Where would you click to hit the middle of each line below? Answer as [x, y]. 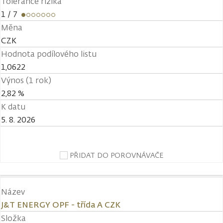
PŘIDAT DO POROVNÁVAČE [116, 155]
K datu [13, 107]
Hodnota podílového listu [49, 54]
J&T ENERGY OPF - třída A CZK [61, 205]
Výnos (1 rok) [26, 80]
